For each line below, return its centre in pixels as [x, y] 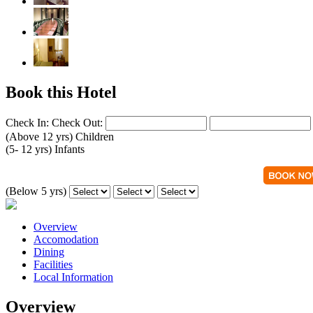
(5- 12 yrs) [29, 149]
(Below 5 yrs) [36, 191]
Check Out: [77, 122]
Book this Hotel [61, 92]
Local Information [73, 277]
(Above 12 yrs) [39, 136]
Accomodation [66, 239]
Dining [49, 252]
